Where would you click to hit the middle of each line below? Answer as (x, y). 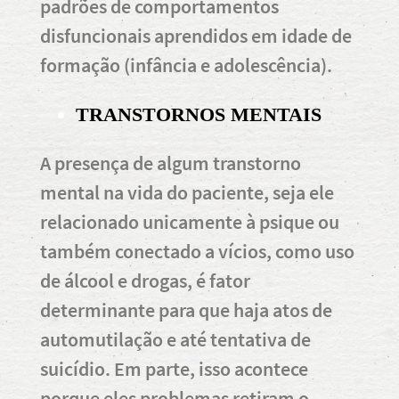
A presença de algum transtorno (171, 163)
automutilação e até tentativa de (175, 339)
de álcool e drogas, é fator (145, 280)
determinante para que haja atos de (186, 309)
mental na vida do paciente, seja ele (187, 192)
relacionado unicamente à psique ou (190, 221)
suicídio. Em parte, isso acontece (174, 368)
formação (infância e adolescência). (186, 65)
